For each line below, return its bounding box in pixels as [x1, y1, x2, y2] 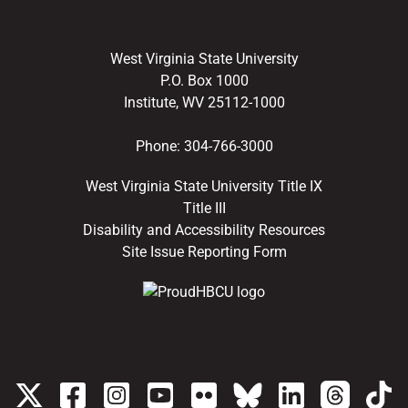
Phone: [135, 138, 184, 156]
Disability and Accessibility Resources [83, 222, 325, 240]
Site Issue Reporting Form [121, 244, 287, 261]
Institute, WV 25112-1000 [123, 95, 285, 112]
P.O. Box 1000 [159, 73, 249, 90]
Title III [182, 200, 226, 218]
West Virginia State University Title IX [86, 178, 322, 196]
